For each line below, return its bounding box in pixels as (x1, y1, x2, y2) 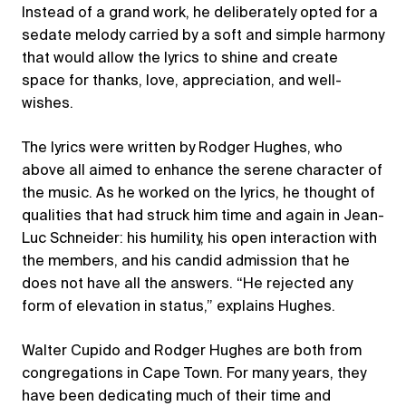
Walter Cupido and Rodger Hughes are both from (22, 343, 362, 359)
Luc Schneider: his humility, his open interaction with (22, 231, 377, 246)
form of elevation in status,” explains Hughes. (22, 299, 335, 314)
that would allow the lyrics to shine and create (22, 51, 338, 66)
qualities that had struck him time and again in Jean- (22, 208, 384, 224)
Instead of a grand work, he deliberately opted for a (22, 5, 378, 21)
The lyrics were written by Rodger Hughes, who (22, 140, 343, 156)
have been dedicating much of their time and (22, 389, 331, 404)
